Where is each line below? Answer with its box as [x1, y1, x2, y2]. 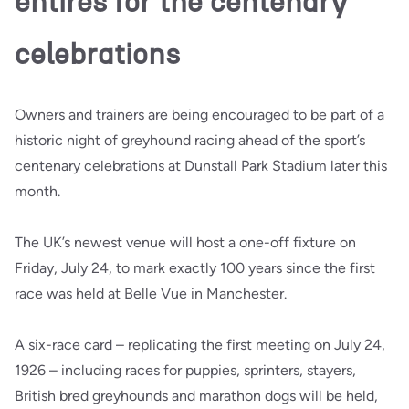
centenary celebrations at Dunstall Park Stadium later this [15, 156, 387, 174]
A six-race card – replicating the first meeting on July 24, [15, 335, 385, 353]
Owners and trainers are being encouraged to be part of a [15, 105, 384, 123]
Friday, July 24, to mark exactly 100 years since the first [15, 258, 375, 277]
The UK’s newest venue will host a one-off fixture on [15, 233, 356, 251]
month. [15, 182, 60, 200]
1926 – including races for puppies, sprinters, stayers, [15, 361, 356, 379]
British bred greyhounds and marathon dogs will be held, [15, 386, 378, 404]
